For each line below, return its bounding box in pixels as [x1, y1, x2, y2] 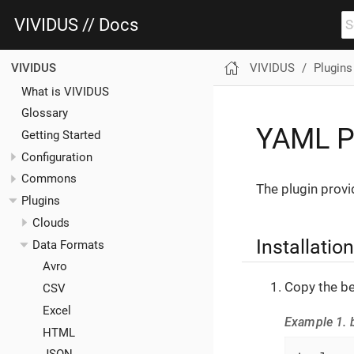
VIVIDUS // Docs [14, 14, 138, 35]
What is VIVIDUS [21, 84, 109, 99]
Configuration [21, 149, 92, 164]
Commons [21, 171, 77, 186]
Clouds [32, 215, 70, 230]
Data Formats [32, 237, 104, 252]
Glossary [21, 106, 68, 121]
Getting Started [21, 127, 100, 142]
